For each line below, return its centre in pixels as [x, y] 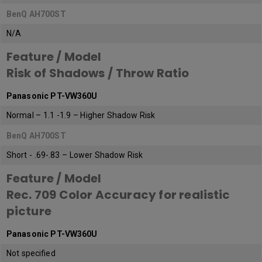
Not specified [31, 254]
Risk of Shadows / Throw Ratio [98, 73]
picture [29, 211]
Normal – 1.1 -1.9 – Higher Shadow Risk [81, 116]
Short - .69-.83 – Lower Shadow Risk [75, 155]
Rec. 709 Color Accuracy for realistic [118, 195]
